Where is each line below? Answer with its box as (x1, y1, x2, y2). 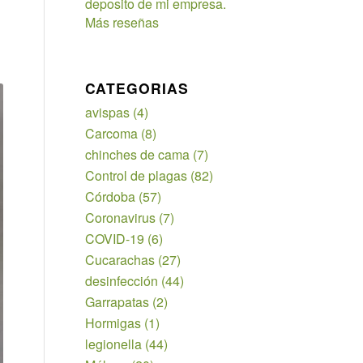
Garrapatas (85, 293, 150, 311)
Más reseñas (85, 13, 160, 32)
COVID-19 (85, 229, 145, 248)
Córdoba (85, 187, 136, 206)
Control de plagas (85, 166, 188, 185)
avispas (85, 103, 130, 122)
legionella (85, 335, 143, 353)
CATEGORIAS (85, 78, 190, 98)
